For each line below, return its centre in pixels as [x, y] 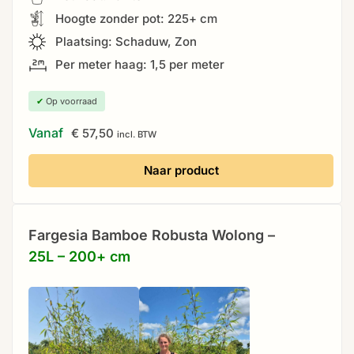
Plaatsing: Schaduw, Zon [124, 41]
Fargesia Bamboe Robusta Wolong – [152, 235]
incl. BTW [137, 134]
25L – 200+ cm [79, 256]
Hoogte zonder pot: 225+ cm [135, 18]
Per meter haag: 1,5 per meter [138, 64]
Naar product [181, 170]
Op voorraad [70, 101]
